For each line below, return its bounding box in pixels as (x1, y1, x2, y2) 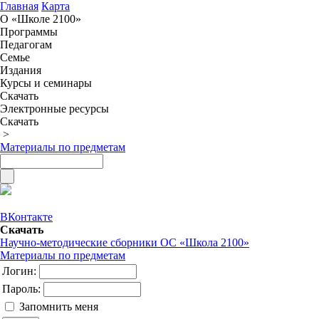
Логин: (2, 265, 39, 277)
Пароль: (2, 283, 43, 295)
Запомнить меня (19, 300, 98, 313)
